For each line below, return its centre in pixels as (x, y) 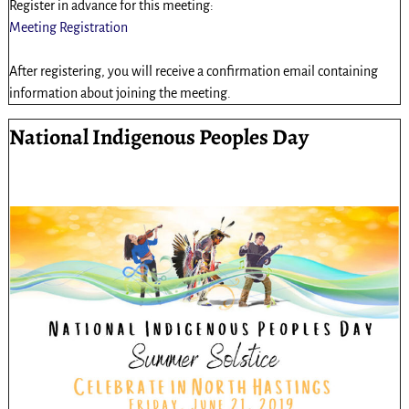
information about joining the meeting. (120, 93)
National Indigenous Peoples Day (158, 136)
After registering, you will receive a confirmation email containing (193, 71)
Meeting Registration (68, 27)
